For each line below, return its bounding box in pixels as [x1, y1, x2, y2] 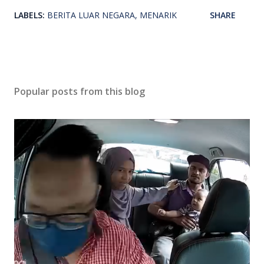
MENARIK [140, 9, 177, 21]
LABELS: [14, 9, 45, 21]
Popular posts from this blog [14, 84, 145, 98]
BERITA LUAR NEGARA [47, 9, 135, 21]
